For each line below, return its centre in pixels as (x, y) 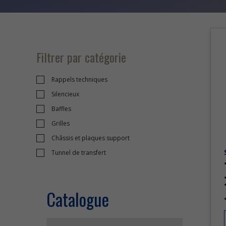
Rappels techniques (79, 79)
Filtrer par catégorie (81, 57)
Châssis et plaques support (91, 138)
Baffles (61, 109)
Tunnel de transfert (79, 153)
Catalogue (78, 199)
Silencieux (65, 94)
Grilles (61, 123)
